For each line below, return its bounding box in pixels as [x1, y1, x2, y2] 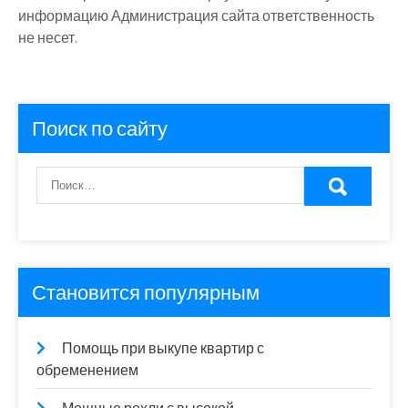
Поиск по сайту [32, 115, 168, 141]
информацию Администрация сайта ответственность [18, 5, 374, 25]
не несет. [18, 27, 77, 47]
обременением [36, 360, 138, 380]
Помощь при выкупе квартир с [62, 338, 264, 358]
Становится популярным [32, 279, 260, 305]
